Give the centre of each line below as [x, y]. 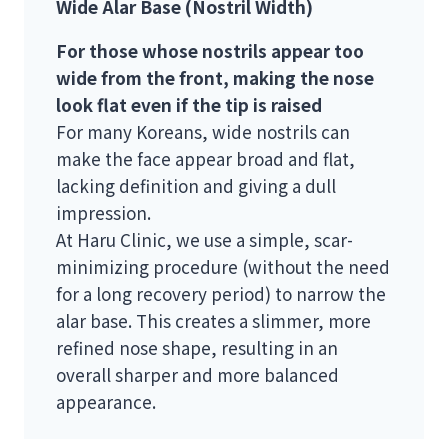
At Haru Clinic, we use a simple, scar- [204, 240]
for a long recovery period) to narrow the [221, 294]
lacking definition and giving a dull [196, 186]
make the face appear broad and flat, [205, 159]
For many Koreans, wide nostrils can [203, 132]
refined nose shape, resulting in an [197, 348]
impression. [103, 213]
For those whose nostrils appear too [210, 51]
